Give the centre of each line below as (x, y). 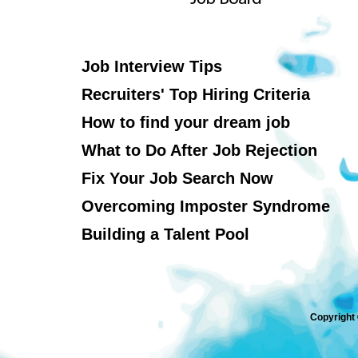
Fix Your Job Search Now (177, 178)
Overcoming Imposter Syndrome (206, 206)
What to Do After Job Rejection (199, 150)
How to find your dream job (186, 122)
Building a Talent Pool (165, 234)
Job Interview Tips (152, 66)
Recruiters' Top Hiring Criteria (196, 94)
